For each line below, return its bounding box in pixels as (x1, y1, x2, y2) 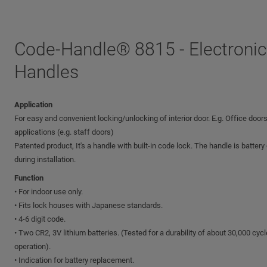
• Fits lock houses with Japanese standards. (14, 201, 163, 210)
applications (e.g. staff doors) (14, 128, 114, 136)
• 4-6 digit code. (14, 215, 66, 223)
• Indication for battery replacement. (14, 256, 134, 265)
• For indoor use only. (14, 187, 83, 196)
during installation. (14, 155, 76, 164)
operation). (14, 242, 51, 251)
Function (14, 173, 44, 182)
